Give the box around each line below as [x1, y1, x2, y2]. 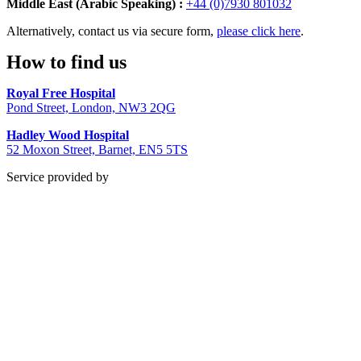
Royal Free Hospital [6, 86, 115, 101]
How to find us [6, 52, 127, 73]
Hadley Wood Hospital [6, 128, 129, 143]
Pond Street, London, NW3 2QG [6, 101, 176, 115]
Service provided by [6, 170, 109, 185]
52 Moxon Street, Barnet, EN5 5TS [6, 143, 188, 157]
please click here [217, 24, 301, 39]
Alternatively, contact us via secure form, [6, 24, 217, 39]
